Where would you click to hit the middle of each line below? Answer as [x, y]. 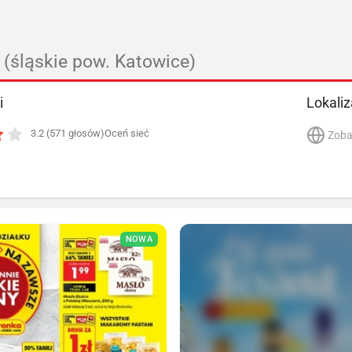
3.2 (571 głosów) [68, 134]
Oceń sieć [127, 134]
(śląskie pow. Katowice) [100, 62]
